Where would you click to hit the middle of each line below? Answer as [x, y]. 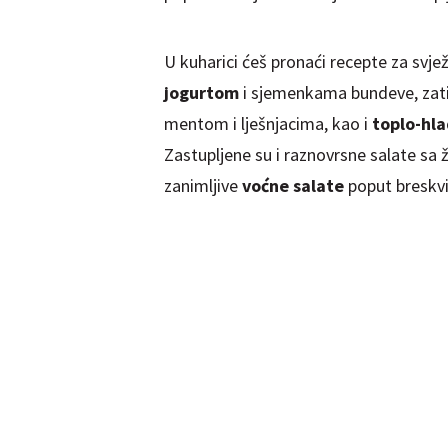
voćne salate [290, 185]
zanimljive [200, 185]
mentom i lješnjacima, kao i [267, 123]
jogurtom [201, 92]
